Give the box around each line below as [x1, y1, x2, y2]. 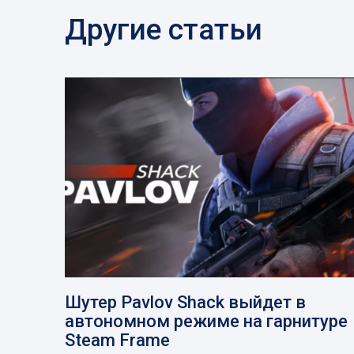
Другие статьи [65, 12, 262, 47]
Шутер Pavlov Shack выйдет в [65, 292, 306, 313]
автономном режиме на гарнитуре [65, 311, 348, 332]
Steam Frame [65, 330, 170, 351]
